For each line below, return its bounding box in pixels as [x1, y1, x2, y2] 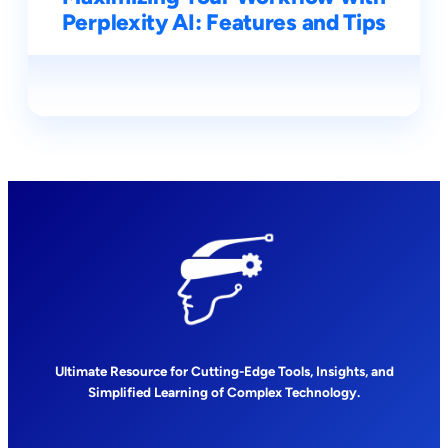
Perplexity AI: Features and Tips [61, 9, 387, 37]
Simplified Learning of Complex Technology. [88, 384, 360, 401]
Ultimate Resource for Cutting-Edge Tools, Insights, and [54, 363, 394, 380]
